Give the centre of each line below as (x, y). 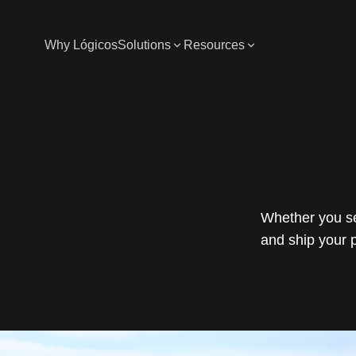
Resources (214, 45)
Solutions (144, 45)
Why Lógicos (81, 45)
